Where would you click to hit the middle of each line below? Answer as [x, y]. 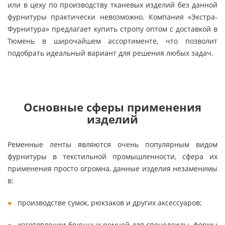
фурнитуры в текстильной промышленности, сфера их [113, 156]
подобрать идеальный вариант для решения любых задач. [110, 53]
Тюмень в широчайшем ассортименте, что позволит [113, 41]
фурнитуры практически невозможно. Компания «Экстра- [113, 17]
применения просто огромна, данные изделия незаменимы [113, 168]
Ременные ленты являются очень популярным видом [113, 144]
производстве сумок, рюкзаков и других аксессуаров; [110, 203]
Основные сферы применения [113, 107]
